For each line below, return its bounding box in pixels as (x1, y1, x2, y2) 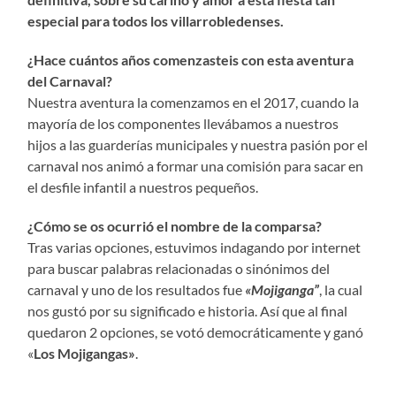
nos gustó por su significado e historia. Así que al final (27, 301, 348, 319)
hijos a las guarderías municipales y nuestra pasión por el (27, 135, 369, 153)
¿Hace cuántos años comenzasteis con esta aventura (27, 50, 354, 68)
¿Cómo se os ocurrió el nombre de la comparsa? (27, 217, 325, 234)
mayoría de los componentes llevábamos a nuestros (27, 114, 339, 132)
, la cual (319, 280, 363, 298)
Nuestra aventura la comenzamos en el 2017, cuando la (27, 93, 360, 110)
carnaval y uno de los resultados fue (27, 280, 246, 298)
